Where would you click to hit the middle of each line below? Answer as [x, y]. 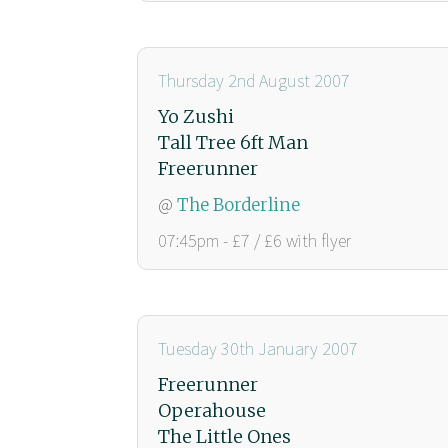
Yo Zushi [196, 116]
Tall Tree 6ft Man [233, 142]
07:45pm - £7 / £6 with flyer [254, 240]
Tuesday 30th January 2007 [258, 348]
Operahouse [212, 410]
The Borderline [238, 204]
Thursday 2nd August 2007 [254, 80]
